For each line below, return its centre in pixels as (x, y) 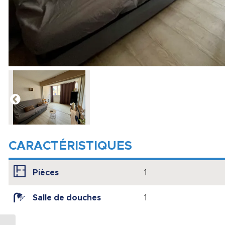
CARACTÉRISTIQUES (70, 146)
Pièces (46, 173)
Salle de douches (67, 198)
